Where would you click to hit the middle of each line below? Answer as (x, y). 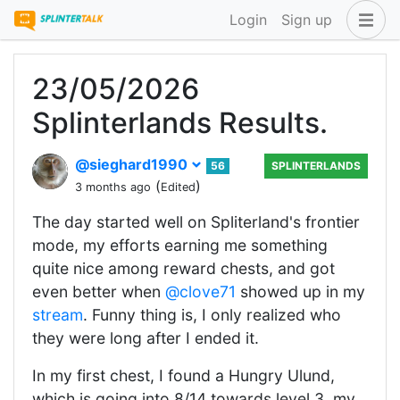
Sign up (307, 20)
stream (58, 315)
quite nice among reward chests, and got (183, 268)
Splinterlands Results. (180, 123)
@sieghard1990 (133, 164)
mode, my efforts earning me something (180, 245)
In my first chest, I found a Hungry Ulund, (183, 375)
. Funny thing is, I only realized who (212, 315)
